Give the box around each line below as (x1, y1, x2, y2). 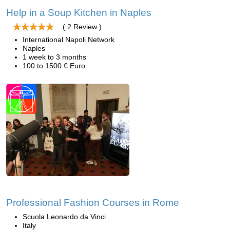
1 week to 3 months (23, 53, 86, 61)
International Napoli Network (23, 35, 114, 44)
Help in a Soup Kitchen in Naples (6, 7, 151, 18)
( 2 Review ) (63, 23, 102, 31)
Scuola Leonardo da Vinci (23, 213, 106, 221)
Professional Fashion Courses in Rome (6, 197, 179, 208)
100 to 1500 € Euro (23, 62, 85, 70)
